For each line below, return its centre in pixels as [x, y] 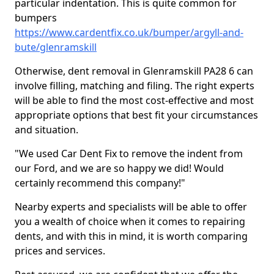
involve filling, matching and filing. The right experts [135, 86]
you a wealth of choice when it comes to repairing [130, 221]
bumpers [36, 18]
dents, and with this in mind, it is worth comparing [131, 236]
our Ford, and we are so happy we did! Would [119, 168]
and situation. [48, 130]
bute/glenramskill [56, 47]
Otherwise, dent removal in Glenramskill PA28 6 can [134, 71]
